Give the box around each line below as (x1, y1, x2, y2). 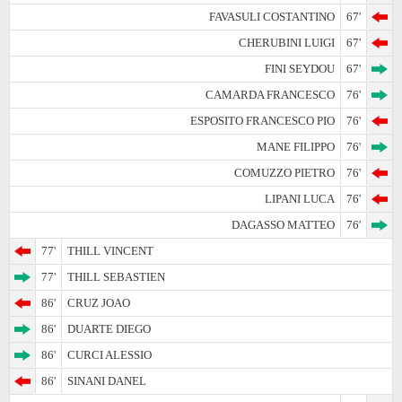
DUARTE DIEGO (67, 321, 151, 336)
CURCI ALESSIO (67, 347, 152, 362)
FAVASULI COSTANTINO (209, 9, 335, 23)
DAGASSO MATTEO (232, 217, 335, 232)
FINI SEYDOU (265, 61, 335, 75)
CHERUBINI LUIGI (239, 35, 335, 49)
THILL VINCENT (67, 243, 153, 258)
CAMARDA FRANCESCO (205, 87, 335, 101)
